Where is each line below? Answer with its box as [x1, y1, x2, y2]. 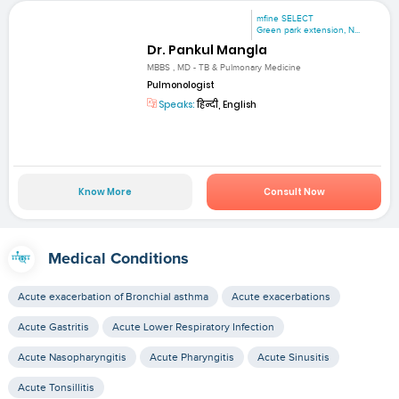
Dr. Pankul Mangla [147, 40, 268, 59]
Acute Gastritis [17, 321, 89, 334]
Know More [77, 185, 132, 199]
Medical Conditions [47, 251, 189, 268]
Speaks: [157, 97, 196, 111]
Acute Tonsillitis [17, 381, 94, 395]
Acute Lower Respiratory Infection [111, 321, 274, 334]
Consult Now [263, 185, 325, 199]
